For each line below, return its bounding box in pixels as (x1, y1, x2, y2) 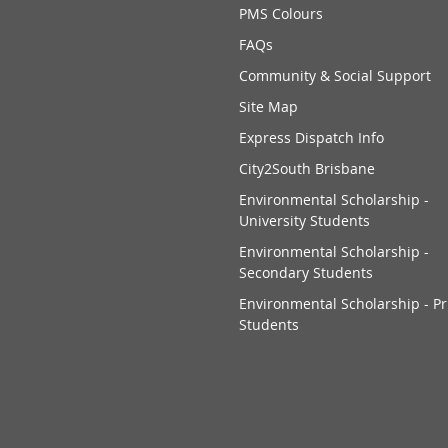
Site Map (238, 97, 298, 117)
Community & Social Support (238, 66, 431, 86)
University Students (238, 211, 370, 231)
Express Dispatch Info (238, 128, 384, 148)
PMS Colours (238, 4, 323, 24)
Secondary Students (238, 263, 373, 283)
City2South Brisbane (238, 159, 375, 179)
